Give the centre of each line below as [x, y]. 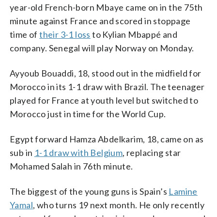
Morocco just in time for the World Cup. [88, 114]
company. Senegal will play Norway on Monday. [102, 48]
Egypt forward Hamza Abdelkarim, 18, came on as [107, 139]
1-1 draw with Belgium [78, 152]
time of [25, 34]
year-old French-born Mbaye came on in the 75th [106, 7]
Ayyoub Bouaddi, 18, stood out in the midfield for [106, 73]
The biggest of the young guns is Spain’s [89, 191]
